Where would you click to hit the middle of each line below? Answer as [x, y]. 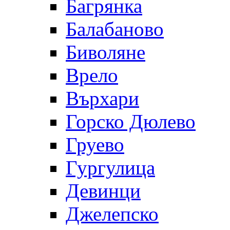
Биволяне [106, 52]
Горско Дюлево [131, 121]
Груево [95, 144]
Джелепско [112, 214]
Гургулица [110, 167]
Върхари [102, 98]
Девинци [103, 190]
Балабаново [115, 29]
